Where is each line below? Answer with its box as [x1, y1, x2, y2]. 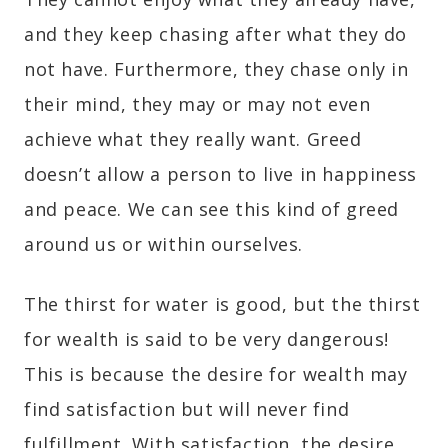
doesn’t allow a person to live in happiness [24, 162, 417, 187]
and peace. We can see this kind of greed [24, 197, 400, 222]
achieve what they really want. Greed [24, 127, 362, 152]
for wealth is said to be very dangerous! [24, 327, 390, 352]
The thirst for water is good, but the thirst [24, 292, 421, 317]
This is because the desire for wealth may [24, 362, 408, 387]
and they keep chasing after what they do [24, 22, 408, 47]
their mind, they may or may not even [24, 92, 371, 117]
